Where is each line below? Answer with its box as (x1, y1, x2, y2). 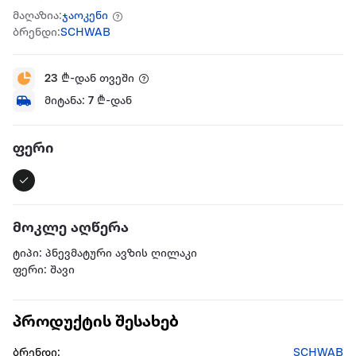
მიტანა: (44, 95, 88, 107)
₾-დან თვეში (58, 72, 134, 85)
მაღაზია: (13, 10, 62, 22)
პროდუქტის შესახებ (13, 314, 179, 331)
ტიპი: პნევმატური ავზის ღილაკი (13, 248, 197, 260)
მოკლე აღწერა (13, 220, 129, 236)
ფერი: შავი (13, 265, 75, 277)
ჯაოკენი (62, 10, 108, 22)
